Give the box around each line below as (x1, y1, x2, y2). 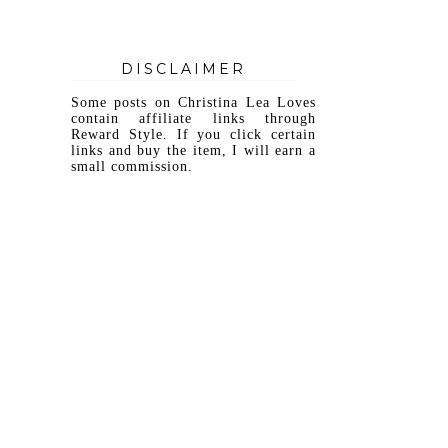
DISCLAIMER (120, 59, 246, 78)
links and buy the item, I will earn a (71, 142, 316, 158)
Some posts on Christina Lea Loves (71, 94, 316, 110)
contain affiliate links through (71, 110, 316, 126)
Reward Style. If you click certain (71, 126, 316, 142)
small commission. (71, 158, 193, 174)
